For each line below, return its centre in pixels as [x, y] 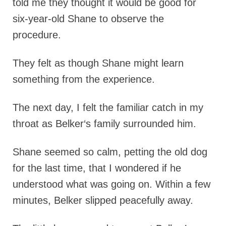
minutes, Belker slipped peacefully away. [103, 200]
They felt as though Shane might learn [98, 63]
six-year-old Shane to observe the [88, 19]
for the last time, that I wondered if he [97, 168]
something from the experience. [84, 79]
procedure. [37, 35]
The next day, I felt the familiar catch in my [108, 107]
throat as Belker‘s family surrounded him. [104, 124]
